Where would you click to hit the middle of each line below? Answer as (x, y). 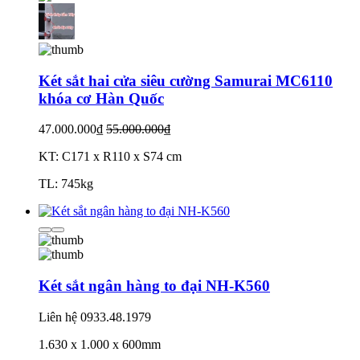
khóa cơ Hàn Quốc (101, 98)
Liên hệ (58, 317)
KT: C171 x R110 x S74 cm (110, 157)
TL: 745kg (66, 184)
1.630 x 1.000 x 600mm (100, 344)
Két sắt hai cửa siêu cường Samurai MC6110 (186, 80)
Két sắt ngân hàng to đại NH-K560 (154, 285)
